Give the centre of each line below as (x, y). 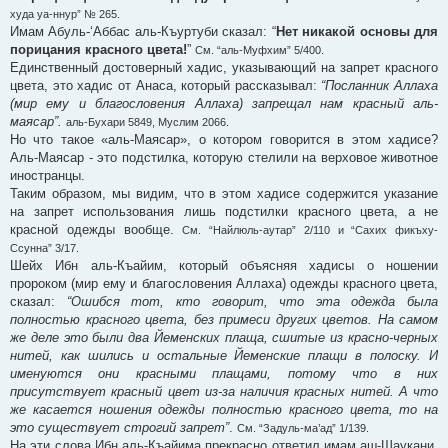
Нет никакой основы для (357, 32)
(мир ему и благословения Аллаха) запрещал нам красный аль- (224, 104)
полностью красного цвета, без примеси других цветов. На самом (224, 320)
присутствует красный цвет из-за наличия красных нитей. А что (224, 392)
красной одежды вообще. (96, 230)
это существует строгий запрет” (119, 428)
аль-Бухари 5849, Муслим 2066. (147, 122)
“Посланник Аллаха (379, 86)
